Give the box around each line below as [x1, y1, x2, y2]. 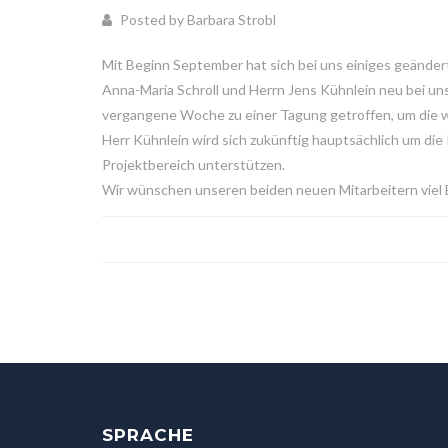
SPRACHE [102, 424, 194, 445]
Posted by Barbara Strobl [117, 10, 276, 28]
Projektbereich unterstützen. [102, 155, 285, 173]
